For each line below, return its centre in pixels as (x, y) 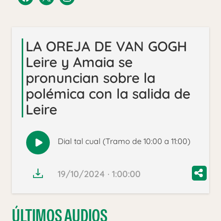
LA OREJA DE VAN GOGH (106, 46)
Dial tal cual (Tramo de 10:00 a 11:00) (124, 141)
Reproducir (60, 147)
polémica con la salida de (108, 94)
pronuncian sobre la (91, 78)
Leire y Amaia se (79, 62)
